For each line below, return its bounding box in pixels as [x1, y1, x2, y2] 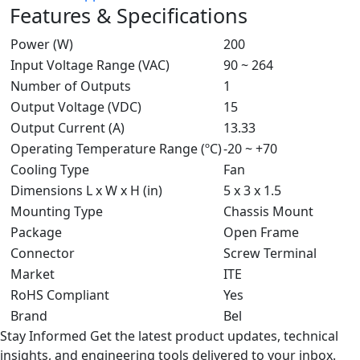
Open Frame [223, 223, 299, 242]
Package [10, 223, 62, 242]
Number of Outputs [10, 77, 131, 96]
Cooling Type [10, 161, 89, 179]
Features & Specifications [10, 2, 247, 30]
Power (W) [10, 35, 73, 54]
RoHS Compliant [10, 286, 109, 305]
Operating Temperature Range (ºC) [10, 140, 222, 158]
